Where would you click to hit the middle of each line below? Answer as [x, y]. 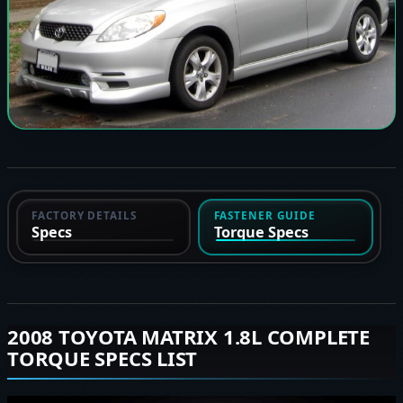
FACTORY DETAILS [85, 215]
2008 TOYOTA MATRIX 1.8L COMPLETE [188, 336]
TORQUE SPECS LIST [103, 358]
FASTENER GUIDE [264, 215]
